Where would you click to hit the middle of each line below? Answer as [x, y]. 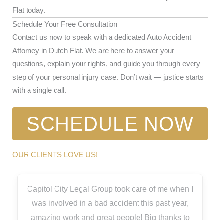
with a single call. [39, 90]
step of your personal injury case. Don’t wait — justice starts [108, 77]
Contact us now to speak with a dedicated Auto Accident [102, 37]
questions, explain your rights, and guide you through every [106, 64]
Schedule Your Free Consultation [65, 24]
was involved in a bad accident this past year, [110, 203]
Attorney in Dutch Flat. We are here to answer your [93, 50]
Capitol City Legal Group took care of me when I [110, 189]
